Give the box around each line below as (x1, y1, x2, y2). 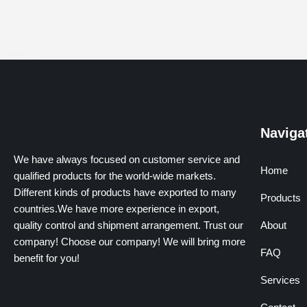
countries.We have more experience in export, (14, 202, 219, 214)
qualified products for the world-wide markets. (14, 169, 216, 182)
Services (260, 273, 300, 286)
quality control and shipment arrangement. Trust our (14, 219, 243, 231)
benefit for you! (14, 251, 79, 264)
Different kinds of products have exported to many (14, 186, 236, 198)
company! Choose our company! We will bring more (14, 235, 245, 247)
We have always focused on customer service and (14, 153, 240, 165)
